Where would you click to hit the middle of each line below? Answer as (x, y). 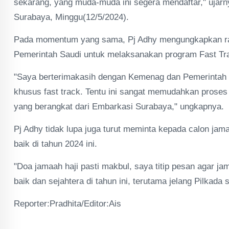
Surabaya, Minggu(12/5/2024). (71, 17)
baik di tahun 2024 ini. (57, 144)
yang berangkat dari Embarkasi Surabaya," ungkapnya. (120, 107)
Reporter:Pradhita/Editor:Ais (67, 204)
